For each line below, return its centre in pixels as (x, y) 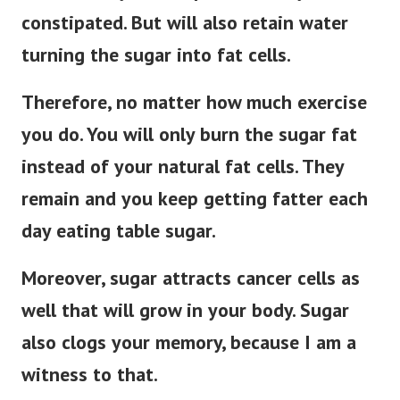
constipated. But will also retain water (185, 23)
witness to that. (90, 375)
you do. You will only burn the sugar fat (189, 134)
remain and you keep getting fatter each (195, 199)
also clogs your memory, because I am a (189, 342)
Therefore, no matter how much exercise (194, 102)
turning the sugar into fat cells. (156, 55)
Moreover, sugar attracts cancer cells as (191, 278)
